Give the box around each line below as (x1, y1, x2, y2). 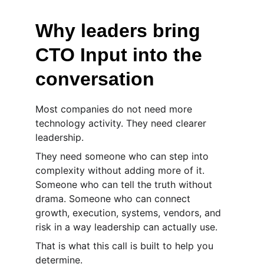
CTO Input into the (35, 44, 207, 65)
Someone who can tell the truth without (35, 179, 215, 190)
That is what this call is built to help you (35, 240, 216, 252)
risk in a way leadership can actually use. (35, 221, 217, 233)
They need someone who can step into (35, 150, 212, 162)
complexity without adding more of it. (35, 164, 207, 176)
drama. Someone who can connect (35, 193, 193, 204)
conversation (35, 68, 154, 90)
